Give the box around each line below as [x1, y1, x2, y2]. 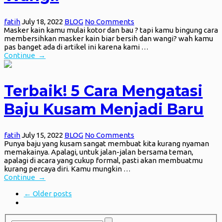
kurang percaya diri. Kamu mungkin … [4, 164, 131, 173]
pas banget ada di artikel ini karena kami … [4, 43, 149, 52]
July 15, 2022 [22, 130, 63, 139]
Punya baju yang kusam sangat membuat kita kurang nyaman [4, 139, 209, 148]
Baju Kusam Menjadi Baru [4, 100, 204, 119]
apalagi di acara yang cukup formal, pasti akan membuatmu [4, 156, 203, 165]
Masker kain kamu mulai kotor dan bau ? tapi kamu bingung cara [4, 26, 218, 35]
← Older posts [24, 189, 72, 198]
